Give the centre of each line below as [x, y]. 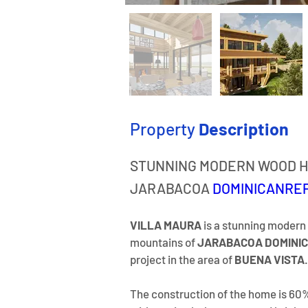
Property [164, 129]
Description [244, 129]
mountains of [164, 242]
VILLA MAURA [167, 225]
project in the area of [182, 259]
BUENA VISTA [269, 259]
